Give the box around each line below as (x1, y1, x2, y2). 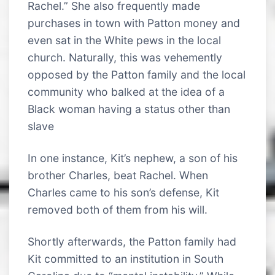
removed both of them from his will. (28, 203, 207, 216)
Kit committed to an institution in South (28, 252, 223, 265)
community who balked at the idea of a (28, 85, 225, 98)
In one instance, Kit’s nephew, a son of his (28, 151, 238, 165)
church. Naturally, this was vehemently (28, 50, 222, 64)
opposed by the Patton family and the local (28, 68, 246, 81)
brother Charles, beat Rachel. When (28, 168, 208, 182)
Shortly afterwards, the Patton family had (28, 234, 236, 248)
